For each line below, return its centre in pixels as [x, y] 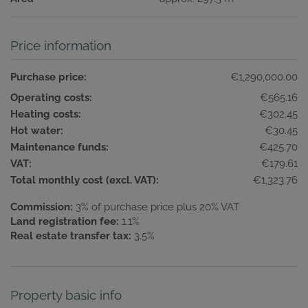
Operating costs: [51, 97]
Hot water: [37, 130]
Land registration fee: [65, 221]
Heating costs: [46, 114]
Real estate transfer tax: [71, 235]
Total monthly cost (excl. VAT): [85, 180]
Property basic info [66, 295]
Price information [61, 45]
